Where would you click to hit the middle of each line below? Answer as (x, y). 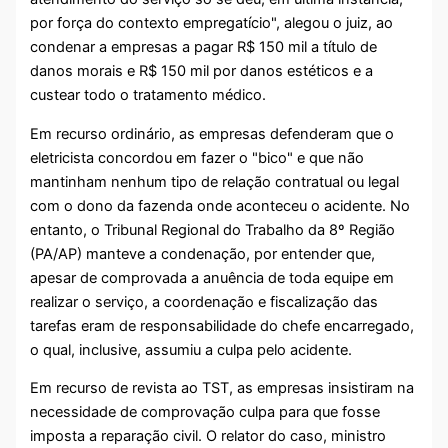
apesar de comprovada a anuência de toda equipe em (212, 277)
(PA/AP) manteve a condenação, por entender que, (203, 253)
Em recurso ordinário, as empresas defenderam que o (212, 133)
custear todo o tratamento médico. (148, 95)
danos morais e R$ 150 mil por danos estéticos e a (202, 71)
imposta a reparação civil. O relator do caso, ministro (208, 436)
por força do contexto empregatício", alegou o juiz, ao (212, 23)
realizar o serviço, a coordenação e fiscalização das (204, 301)
